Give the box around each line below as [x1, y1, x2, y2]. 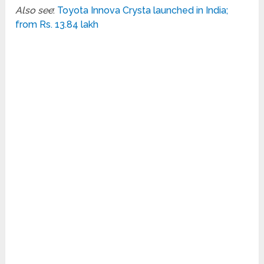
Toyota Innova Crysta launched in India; [57, 4, 229, 16]
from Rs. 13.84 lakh [15, 18, 99, 30]
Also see [15, 4, 54, 16]
